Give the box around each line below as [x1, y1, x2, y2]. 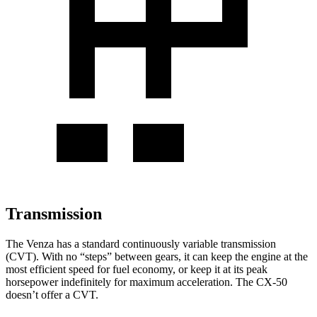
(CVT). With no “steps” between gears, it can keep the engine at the [6, 250, 308, 263]
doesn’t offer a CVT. [6, 288, 98, 301]
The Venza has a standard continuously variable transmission [6, 237, 276, 250]
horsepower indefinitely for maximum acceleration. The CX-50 [6, 275, 287, 288]
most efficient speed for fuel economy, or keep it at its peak [6, 263, 267, 275]
